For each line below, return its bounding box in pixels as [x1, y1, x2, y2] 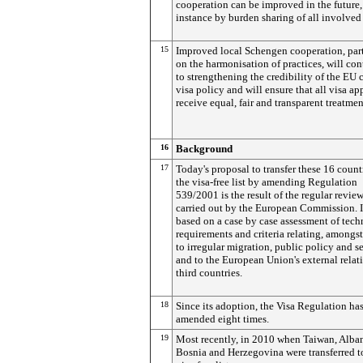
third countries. [176, 267, 242, 279]
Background [176, 143, 233, 155]
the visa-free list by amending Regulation [176, 176, 357, 188]
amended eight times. [176, 313, 269, 325]
